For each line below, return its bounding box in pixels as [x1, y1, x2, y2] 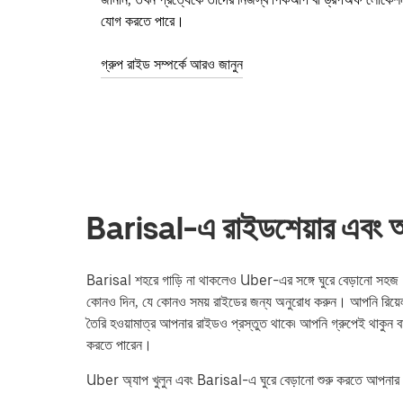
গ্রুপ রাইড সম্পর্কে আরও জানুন [101, 56, 243, 74]
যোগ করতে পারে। [101, 13, 184, 31]
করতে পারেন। [86, 336, 152, 354]
